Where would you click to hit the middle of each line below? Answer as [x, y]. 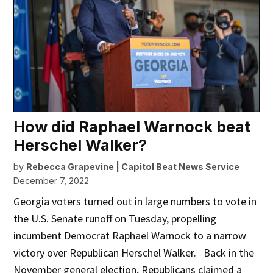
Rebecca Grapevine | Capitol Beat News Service [133, 167]
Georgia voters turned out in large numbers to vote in [135, 202]
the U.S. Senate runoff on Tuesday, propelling [115, 219]
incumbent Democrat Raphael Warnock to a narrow [130, 236]
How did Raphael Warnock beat [132, 127]
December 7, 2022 [51, 181]
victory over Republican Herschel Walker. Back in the [134, 253]
